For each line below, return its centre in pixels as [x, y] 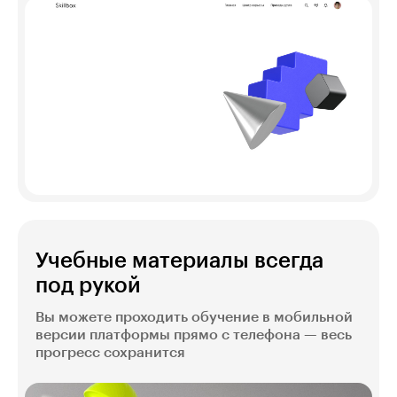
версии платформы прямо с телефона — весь [194, 335]
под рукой [88, 285]
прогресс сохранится [110, 352]
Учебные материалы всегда [179, 260]
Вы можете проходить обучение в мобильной [194, 317]
